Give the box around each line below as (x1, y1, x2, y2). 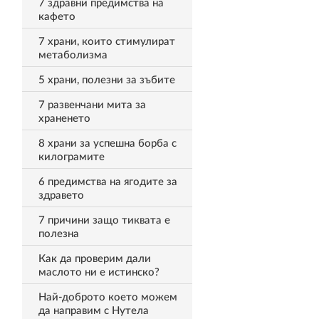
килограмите (38, 152, 105, 162)
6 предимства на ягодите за (38, 177, 177, 187)
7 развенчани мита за (38, 100, 146, 110)
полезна (38, 229, 79, 239)
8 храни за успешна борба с (38, 138, 177, 149)
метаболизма (38, 50, 108, 61)
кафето (38, 11, 75, 22)
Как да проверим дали (38, 253, 151, 264)
